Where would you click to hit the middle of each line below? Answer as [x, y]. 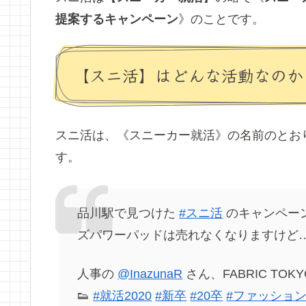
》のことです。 [221, 19]
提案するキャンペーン [117, 19]
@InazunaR [150, 274]
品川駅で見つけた [128, 213]
